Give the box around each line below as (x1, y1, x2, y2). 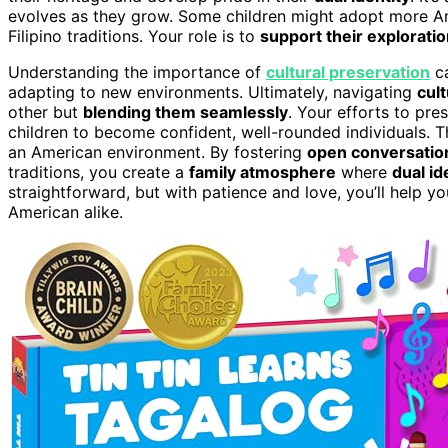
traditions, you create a (8, 161, 189, 182)
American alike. (8, 201, 123, 222)
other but (8, 101, 83, 122)
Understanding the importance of (8, 61, 266, 82)
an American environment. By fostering (8, 141, 307, 162)
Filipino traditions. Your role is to (8, 25, 260, 46)
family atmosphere (189, 161, 336, 182)
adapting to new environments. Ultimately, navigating (8, 81, 417, 102)
